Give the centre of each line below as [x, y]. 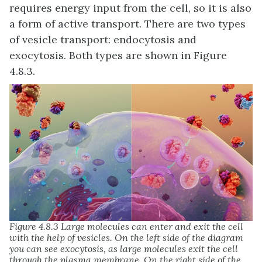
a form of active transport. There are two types [127, 24]
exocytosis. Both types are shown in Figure [118, 56]
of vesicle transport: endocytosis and [103, 40]
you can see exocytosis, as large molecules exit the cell [124, 249]
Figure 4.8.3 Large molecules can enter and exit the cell [126, 227]
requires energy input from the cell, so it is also [130, 8]
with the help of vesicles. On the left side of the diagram [126, 238]
